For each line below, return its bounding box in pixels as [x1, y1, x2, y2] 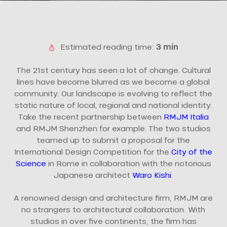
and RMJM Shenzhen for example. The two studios [16, 124, 211, 133]
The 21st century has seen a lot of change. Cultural [16, 65, 211, 74]
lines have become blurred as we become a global [17, 77, 210, 86]
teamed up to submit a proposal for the [36, 135, 191, 144]
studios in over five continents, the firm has [30, 217, 197, 225]
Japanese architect [53, 170, 133, 179]
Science [15, 159, 46, 168]
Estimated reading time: [58, 43, 157, 51]
